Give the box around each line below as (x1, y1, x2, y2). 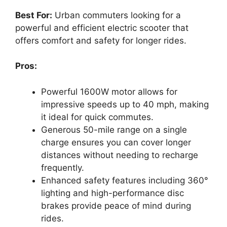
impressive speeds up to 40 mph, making (41, 99, 209, 109)
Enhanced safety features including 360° (41, 175, 208, 185)
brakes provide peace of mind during (41, 200, 191, 211)
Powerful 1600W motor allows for (41, 86, 177, 97)
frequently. (41, 162, 84, 173)
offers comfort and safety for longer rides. (15, 35, 186, 46)
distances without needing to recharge (41, 149, 198, 160)
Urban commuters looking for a (52, 10, 181, 20)
